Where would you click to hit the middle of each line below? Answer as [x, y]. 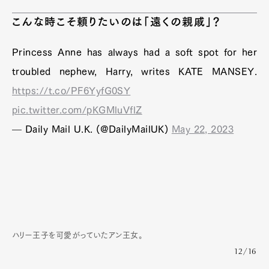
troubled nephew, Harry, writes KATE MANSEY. [134, 71]
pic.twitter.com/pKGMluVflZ [77, 110]
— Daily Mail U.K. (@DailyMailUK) [92, 129]
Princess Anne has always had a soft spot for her [134, 52]
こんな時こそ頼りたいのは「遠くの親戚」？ [117, 21]
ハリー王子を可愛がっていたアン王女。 [78, 235]
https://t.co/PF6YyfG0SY [71, 90]
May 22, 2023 [203, 129]
